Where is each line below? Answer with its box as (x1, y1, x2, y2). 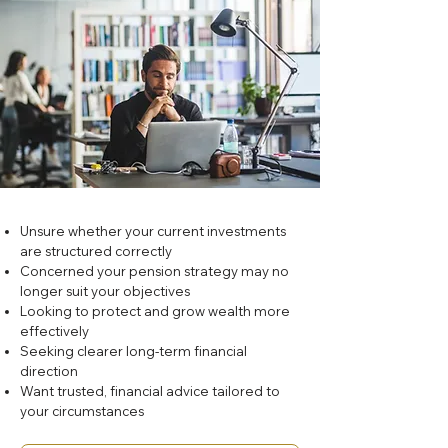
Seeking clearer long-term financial (20, 343, 247, 359)
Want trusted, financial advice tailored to (20, 383, 280, 399)
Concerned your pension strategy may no (20, 263, 289, 279)
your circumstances (20, 403, 147, 419)
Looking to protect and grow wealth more (20, 303, 290, 319)
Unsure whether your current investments (20, 223, 286, 239)
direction (20, 363, 78, 379)
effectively (20, 323, 89, 339)
